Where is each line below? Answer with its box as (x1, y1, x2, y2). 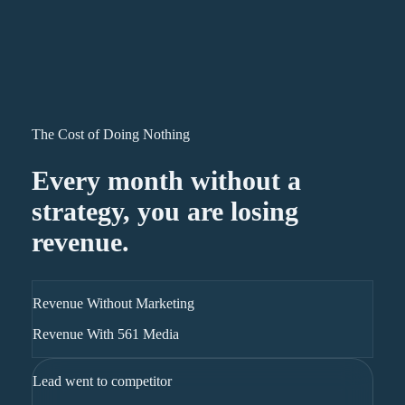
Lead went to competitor (32, 372, 172, 389)
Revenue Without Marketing (32, 295, 194, 311)
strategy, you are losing (31, 195, 298, 226)
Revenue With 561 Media (32, 325, 179, 342)
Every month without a (31, 165, 301, 195)
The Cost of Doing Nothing (31, 127, 190, 142)
